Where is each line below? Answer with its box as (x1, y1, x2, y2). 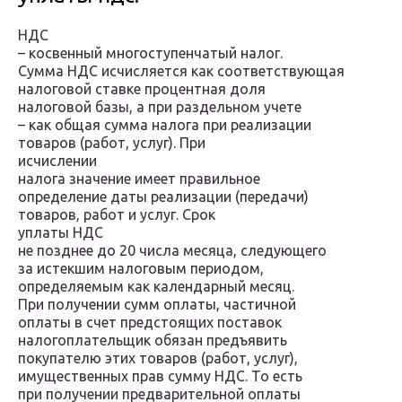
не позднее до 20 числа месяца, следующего (18, 242, 327, 259)
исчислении (18, 153, 97, 170)
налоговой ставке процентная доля (18, 81, 266, 98)
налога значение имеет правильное (18, 170, 260, 188)
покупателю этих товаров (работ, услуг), (18, 350, 298, 367)
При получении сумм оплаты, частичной (18, 296, 296, 313)
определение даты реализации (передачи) (18, 188, 309, 205)
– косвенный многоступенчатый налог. (18, 45, 283, 62)
